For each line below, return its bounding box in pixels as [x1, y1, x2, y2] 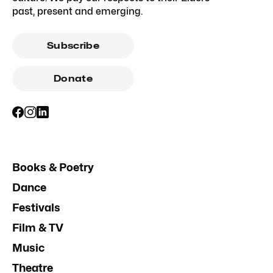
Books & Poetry [12, 161, 94, 174]
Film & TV [12, 221, 63, 234]
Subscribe [46, 40, 100, 51]
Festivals [12, 201, 60, 214]
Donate [53, 73, 93, 84]
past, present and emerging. [12, 5, 143, 17]
